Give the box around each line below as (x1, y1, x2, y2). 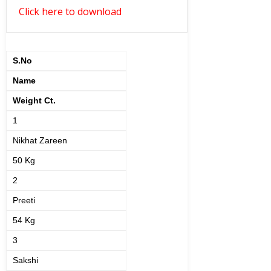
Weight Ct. (13, 96, 56, 105)
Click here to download (19, 5, 122, 18)
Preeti (13, 195, 35, 205)
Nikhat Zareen (13, 135, 67, 145)
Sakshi (13, 255, 38, 265)
